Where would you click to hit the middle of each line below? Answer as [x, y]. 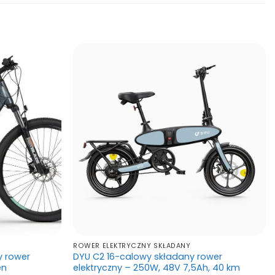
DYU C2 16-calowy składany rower [148, 256]
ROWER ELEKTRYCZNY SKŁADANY [132, 246]
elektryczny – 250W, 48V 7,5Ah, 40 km [157, 267]
